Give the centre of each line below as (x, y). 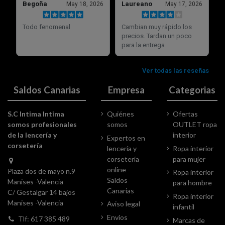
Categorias (192, 90)
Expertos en (126, 138)
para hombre (192, 183)
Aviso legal (124, 204)
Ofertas (185, 114)
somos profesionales (42, 125)
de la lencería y (32, 135)
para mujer (189, 159)
